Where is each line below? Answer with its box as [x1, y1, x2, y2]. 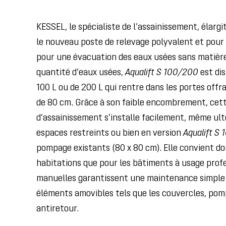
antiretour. [36, 204, 79, 214]
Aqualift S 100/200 [125, 68, 198, 78]
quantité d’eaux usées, [36, 68, 125, 78]
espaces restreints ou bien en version [36, 129, 183, 138]
